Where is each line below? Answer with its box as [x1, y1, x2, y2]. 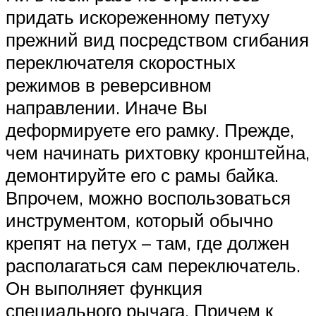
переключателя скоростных [6, 51, 236, 74]
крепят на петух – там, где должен [6, 231, 289, 255]
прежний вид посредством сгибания [6, 28, 309, 51]
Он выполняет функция [6, 276, 202, 300]
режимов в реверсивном [6, 73, 212, 97]
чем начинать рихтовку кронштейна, [6, 141, 310, 164]
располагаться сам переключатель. [6, 254, 300, 277]
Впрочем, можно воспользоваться [6, 186, 291, 209]
